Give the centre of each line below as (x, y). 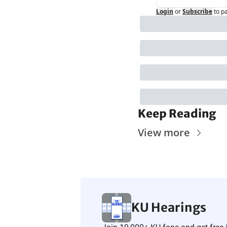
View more (164, 132)
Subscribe (197, 11)
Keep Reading (177, 113)
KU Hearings (168, 207)
